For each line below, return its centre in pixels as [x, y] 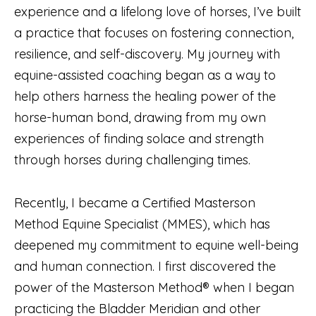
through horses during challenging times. [134, 160]
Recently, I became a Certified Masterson [135, 203]
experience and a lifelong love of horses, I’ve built [158, 12]
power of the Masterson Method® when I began [154, 288]
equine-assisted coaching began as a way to [145, 75]
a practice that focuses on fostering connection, [154, 33]
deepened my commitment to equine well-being [156, 245]
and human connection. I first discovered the [145, 267]
